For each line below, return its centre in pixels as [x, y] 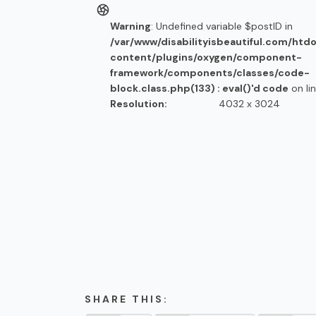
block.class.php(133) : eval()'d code [199, 88]
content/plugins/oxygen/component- [206, 57]
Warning [130, 26]
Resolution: [139, 104]
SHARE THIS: [127, 299]
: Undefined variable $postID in [222, 26]
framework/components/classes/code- [210, 73]
